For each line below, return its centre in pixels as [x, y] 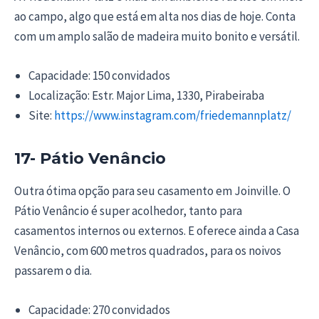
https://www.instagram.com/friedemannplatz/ [172, 115]
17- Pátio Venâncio [90, 158]
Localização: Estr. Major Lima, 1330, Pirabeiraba [146, 95]
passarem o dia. [53, 270]
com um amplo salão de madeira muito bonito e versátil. [157, 36]
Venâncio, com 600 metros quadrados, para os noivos [148, 250]
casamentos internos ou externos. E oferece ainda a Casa [157, 230]
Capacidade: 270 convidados [99, 309]
